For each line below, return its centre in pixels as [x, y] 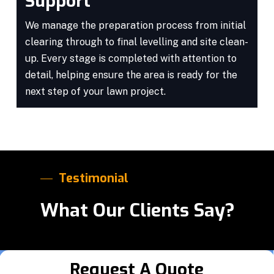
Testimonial [94, 179]
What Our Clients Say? [138, 211]
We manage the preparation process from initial [135, 25]
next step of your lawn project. [95, 91]
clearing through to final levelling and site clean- [136, 42]
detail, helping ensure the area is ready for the [131, 75]
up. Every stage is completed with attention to [131, 58]
